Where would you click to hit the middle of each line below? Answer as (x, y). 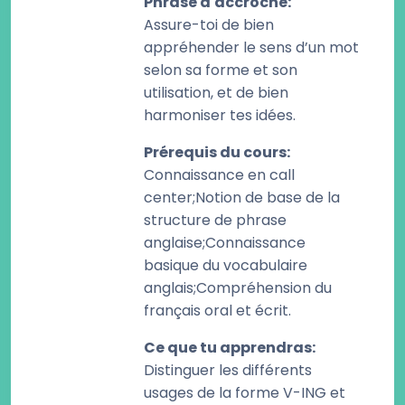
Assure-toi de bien (209, 25)
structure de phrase (215, 220)
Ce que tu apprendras (228, 348)
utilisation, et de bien (216, 93)
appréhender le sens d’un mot (251, 47)
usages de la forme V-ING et (245, 393)
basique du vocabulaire (226, 265)
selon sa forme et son (221, 70)
